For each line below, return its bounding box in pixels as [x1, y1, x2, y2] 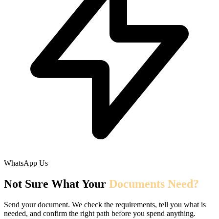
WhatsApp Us [4, 159, 48, 167]
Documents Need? [109, 177, 199, 190]
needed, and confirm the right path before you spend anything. [4, 209, 196, 218]
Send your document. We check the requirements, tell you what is [4, 200, 206, 209]
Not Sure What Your [4, 177, 109, 190]
